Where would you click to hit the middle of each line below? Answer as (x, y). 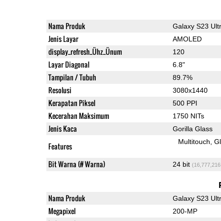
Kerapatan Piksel (72, 103)
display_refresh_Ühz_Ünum (85, 51)
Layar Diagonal (69, 64)
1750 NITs (188, 116)
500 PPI (185, 103)
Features (60, 146)
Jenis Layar (63, 38)
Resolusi (60, 90)
